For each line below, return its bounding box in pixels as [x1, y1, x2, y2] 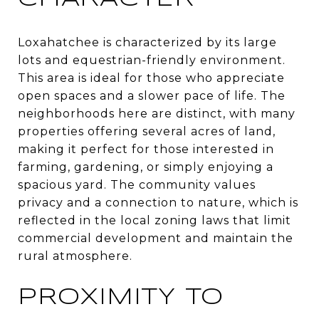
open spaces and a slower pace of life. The [18, 88, 286, 103]
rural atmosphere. [18, 249, 132, 263]
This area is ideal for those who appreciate [18, 70, 285, 85]
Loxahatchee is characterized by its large [18, 35, 277, 49]
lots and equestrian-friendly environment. [18, 53, 286, 67]
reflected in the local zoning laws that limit [18, 213, 291, 227]
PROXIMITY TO [18, 286, 224, 309]
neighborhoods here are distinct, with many [18, 106, 296, 120]
